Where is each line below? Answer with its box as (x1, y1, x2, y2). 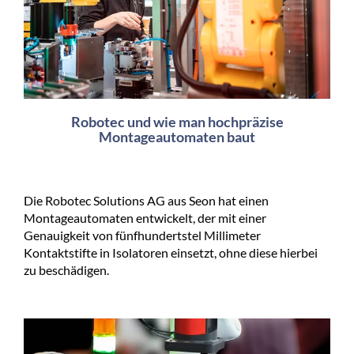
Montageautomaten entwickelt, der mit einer (24, 210, 266, 225)
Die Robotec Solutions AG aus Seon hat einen (24, 193, 269, 208)
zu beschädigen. (24, 262, 109, 277)
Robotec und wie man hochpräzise (70, 113, 284, 130)
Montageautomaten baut (99, 128, 255, 145)
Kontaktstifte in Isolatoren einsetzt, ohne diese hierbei (24, 245, 318, 260)
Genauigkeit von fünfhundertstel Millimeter (24, 228, 261, 243)
